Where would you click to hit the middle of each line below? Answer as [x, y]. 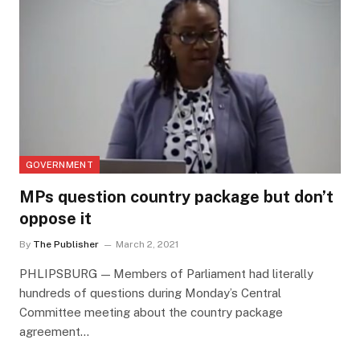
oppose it [55, 219]
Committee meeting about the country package [151, 313]
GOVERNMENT [59, 165]
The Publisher [65, 245]
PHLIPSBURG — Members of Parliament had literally [166, 274]
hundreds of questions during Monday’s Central [150, 293]
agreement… [54, 332]
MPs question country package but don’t [176, 197]
